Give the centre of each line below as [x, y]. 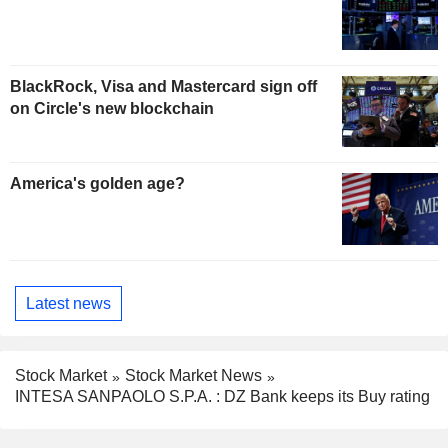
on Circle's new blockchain [112, 108]
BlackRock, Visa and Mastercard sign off [163, 86]
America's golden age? [97, 184]
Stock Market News [193, 376]
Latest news [68, 303]
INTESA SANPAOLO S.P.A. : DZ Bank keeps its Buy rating [222, 397]
